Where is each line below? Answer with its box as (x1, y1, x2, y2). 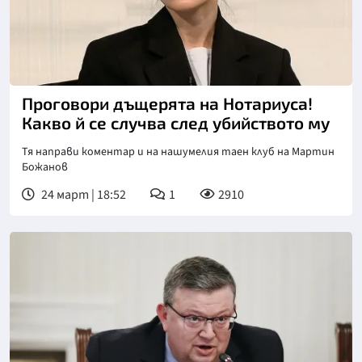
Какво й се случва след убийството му (22, 112, 330, 133)
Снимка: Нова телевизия (23, 67, 166, 86)
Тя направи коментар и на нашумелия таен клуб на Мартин (22, 143, 335, 160)
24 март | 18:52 (39, 185, 126, 204)
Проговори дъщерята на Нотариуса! (22, 92, 313, 113)
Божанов (22, 158, 68, 175)
